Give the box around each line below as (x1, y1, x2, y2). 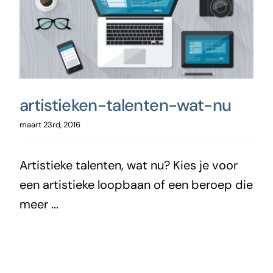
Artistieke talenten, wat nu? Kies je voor (19, 157, 238, 173)
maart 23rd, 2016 (19, 119, 80, 130)
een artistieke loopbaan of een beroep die (19, 176, 253, 193)
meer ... (19, 196, 58, 212)
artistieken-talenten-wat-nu (19, 94, 232, 116)
